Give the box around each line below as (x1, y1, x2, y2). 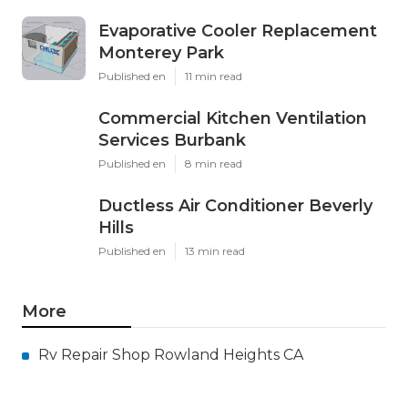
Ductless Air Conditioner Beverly (98, 196, 372, 217)
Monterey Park (98, 43, 224, 64)
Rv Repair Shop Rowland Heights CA (38, 346, 303, 364)
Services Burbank (98, 130, 246, 151)
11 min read (185, 69, 242, 84)
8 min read (185, 157, 242, 171)
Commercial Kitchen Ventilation (98, 108, 367, 129)
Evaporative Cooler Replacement (98, 21, 377, 42)
